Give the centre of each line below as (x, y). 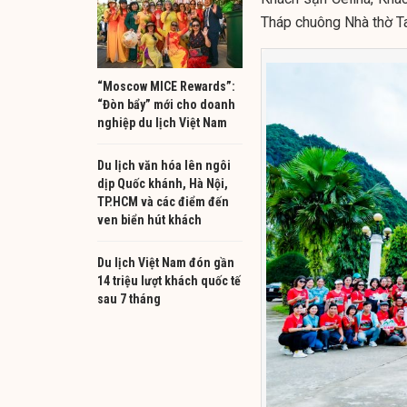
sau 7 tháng (129, 298)
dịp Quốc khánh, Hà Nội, (163, 183)
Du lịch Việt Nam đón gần (166, 262)
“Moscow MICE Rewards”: (166, 86)
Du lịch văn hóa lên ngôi (164, 165)
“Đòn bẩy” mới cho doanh (166, 104)
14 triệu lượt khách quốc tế (169, 280)
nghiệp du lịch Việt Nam (162, 122)
